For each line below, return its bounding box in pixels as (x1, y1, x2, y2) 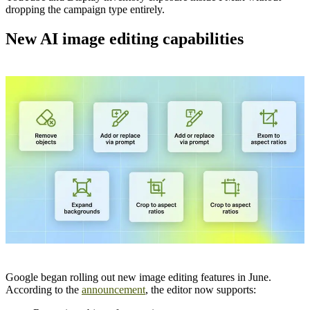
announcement (82, 283, 145, 295)
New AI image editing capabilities (6, 30, 244, 48)
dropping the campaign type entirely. (6, 3, 165, 16)
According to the (6, 283, 82, 295)
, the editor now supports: (145, 283, 256, 295)
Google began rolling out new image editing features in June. (6, 271, 271, 283)
